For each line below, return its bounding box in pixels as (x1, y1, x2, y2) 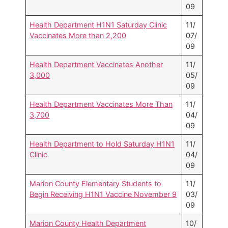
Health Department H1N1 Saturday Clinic (30, 20, 167, 30)
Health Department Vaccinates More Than (30, 100, 173, 109)
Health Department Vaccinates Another (30, 60, 163, 69)
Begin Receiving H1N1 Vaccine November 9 (30, 190, 177, 199)
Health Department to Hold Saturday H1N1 (30, 139, 175, 149)
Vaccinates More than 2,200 (30, 31, 127, 40)
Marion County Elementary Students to (30, 179, 162, 188)
